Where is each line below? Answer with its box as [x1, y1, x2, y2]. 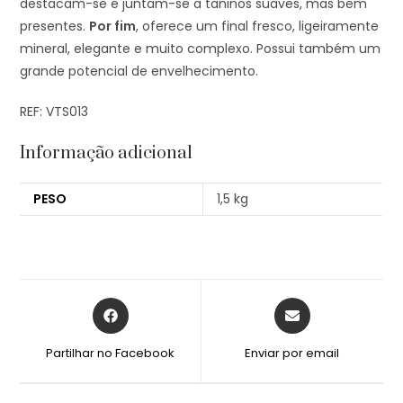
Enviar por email [245, 345, 340, 363]
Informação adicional [20, 142, 193, 166]
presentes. [20, 17, 90, 36]
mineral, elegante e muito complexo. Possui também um [20, 40, 381, 58]
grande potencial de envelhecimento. [20, 62, 259, 81]
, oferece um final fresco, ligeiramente [136, 17, 380, 36]
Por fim [89, 17, 137, 36]
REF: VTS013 [20, 103, 89, 121]
